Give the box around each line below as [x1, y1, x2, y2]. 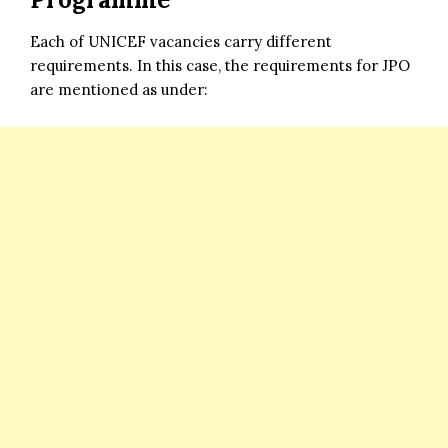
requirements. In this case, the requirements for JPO [30, 55, 410, 75]
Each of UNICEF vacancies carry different [30, 31, 332, 51]
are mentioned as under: [30, 79, 208, 99]
